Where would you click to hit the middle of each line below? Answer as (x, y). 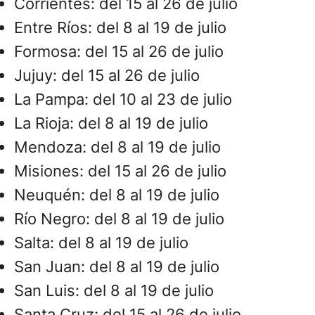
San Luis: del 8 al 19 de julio (114, 291)
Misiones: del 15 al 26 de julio (120, 171)
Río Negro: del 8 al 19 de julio (119, 219)
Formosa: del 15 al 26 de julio (119, 52)
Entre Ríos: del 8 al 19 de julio (120, 28)
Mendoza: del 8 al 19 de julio (117, 147)
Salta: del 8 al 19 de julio (101, 243)
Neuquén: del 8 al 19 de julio (117, 195)
